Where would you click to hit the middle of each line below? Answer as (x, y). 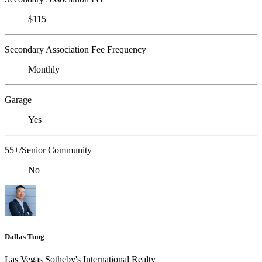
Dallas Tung (25, 236)
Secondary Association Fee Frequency (75, 50)
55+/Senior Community (48, 150)
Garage (18, 100)
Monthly (44, 70)
